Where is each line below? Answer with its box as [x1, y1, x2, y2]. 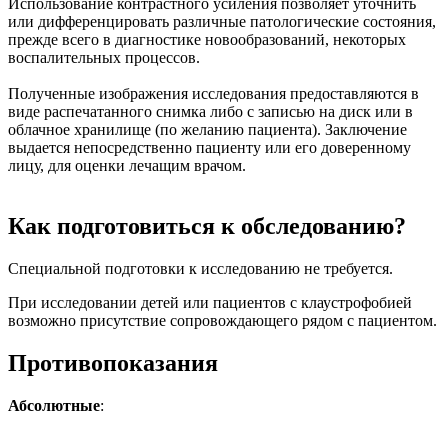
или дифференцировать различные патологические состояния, [8, 13, 436, 31]
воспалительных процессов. [8, 49, 200, 67]
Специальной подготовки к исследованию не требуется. [8, 260, 397, 278]
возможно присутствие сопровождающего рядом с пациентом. [8, 312, 437, 330]
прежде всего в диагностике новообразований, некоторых [8, 31, 406, 49]
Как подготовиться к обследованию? [8, 213, 406, 240]
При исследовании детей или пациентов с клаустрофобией [8, 294, 412, 312]
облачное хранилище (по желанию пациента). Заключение [8, 121, 407, 139]
